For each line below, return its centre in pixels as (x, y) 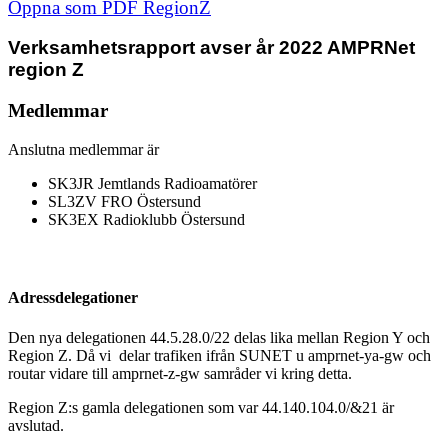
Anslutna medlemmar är (83, 149)
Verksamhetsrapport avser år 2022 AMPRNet (211, 48)
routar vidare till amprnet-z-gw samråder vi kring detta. (180, 373)
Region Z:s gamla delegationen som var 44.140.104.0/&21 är (201, 407)
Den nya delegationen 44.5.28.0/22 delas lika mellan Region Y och (219, 337)
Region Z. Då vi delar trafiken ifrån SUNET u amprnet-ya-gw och (219, 355)
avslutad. (36, 425)
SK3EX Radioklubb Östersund (146, 219)
